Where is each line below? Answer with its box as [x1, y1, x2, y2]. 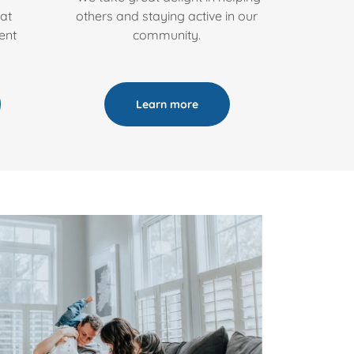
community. [133, 27, 201, 43]
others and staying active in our [76, 8, 258, 24]
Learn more [135, 97, 198, 111]
